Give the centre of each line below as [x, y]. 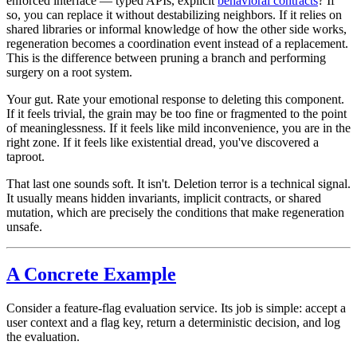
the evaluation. [43, 337]
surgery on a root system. [69, 72]
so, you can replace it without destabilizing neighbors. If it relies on [174, 14]
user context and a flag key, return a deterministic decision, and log [173, 323]
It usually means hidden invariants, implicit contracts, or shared [164, 198]
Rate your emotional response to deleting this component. [199, 99]
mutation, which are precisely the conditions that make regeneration [175, 212]
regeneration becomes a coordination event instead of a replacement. [177, 43]
